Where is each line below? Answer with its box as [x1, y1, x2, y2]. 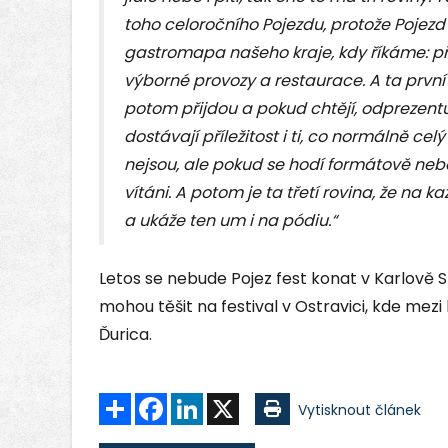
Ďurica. [99, 323, 152, 347]
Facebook [167, 391, 235, 412]
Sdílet [131, 391, 170, 412]
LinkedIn [203, 391, 258, 412]
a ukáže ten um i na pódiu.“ [124, 209, 337, 233]
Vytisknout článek [298, 400, 421, 421]
